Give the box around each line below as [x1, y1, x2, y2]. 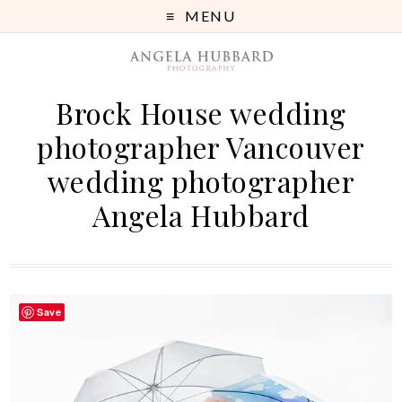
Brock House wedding [56, 93, 346, 133]
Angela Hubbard [92, 196, 310, 235]
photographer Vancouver [37, 127, 365, 167]
